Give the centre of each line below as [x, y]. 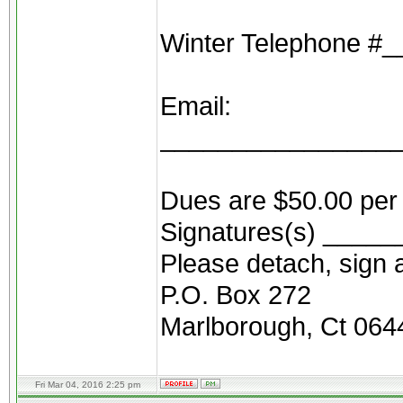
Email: [196, 106]
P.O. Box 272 [236, 295]
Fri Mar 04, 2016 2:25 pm [87, 385]
